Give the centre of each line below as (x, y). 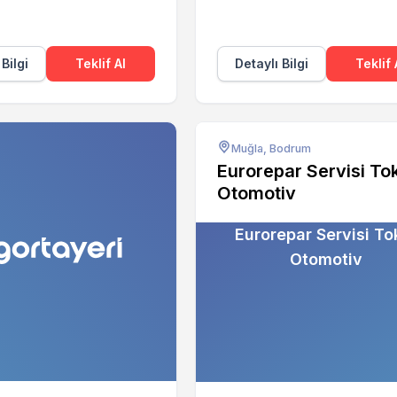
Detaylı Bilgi (272, 63)
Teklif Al (101, 63)
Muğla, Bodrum (271, 148)
